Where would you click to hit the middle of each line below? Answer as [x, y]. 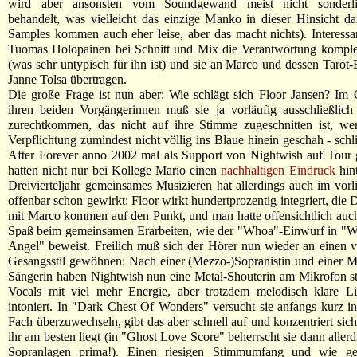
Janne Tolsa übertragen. [67, 79]
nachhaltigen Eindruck [278, 170]
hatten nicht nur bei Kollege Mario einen [115, 170]
